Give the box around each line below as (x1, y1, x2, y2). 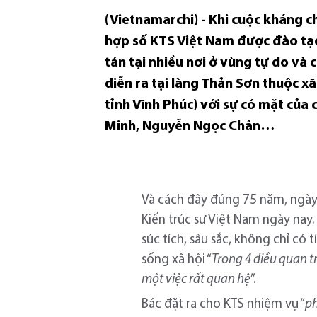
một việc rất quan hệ (142, 272, 251, 287)
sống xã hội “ (142, 253, 212, 267)
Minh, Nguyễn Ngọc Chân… (105, 119, 275, 134)
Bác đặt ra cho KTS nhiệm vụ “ (142, 297, 306, 311)
